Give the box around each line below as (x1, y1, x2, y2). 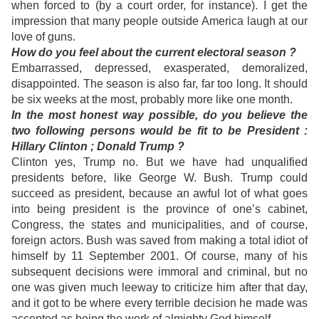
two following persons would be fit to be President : (11, 125, 308, 137)
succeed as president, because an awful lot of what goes (11, 187, 308, 200)
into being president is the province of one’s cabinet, (11, 203, 308, 216)
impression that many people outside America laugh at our (11, 15, 308, 28)
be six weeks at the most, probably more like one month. (11, 93, 293, 106)
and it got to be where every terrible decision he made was (11, 297, 308, 310)
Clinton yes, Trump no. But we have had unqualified (11, 156, 308, 169)
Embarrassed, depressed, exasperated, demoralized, (11, 62, 308, 75)
